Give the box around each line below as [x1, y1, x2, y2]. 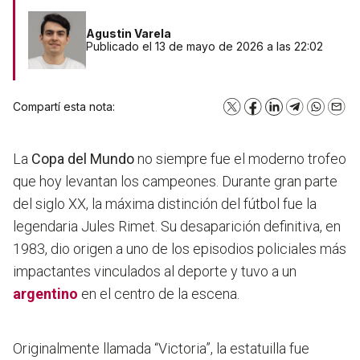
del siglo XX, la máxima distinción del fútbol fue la [13, 195, 317, 213]
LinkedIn [272, 104, 317, 118]
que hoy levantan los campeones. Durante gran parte [13, 173, 337, 190]
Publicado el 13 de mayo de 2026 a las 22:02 [86, 39, 323, 54]
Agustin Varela [86, 27, 171, 41]
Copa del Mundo [31, 150, 134, 168]
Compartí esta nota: [13, 100, 115, 114]
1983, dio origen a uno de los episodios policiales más [13, 240, 346, 258]
